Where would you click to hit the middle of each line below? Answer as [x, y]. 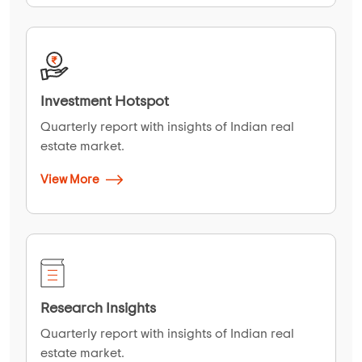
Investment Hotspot [105, 101]
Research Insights [98, 308]
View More [71, 179]
